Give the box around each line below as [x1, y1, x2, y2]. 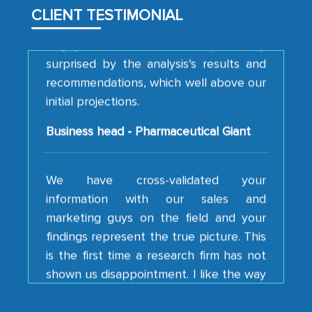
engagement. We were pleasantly [46, 6, 266, 22]
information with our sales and [46, 159, 266, 175]
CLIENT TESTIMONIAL [31, 6, 182, 25]
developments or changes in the [46, 272, 266, 288]
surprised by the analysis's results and [46, 24, 266, 40]
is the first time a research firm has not [46, 216, 266, 232]
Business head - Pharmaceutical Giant [46, 92, 251, 108]
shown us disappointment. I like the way [46, 235, 266, 251]
